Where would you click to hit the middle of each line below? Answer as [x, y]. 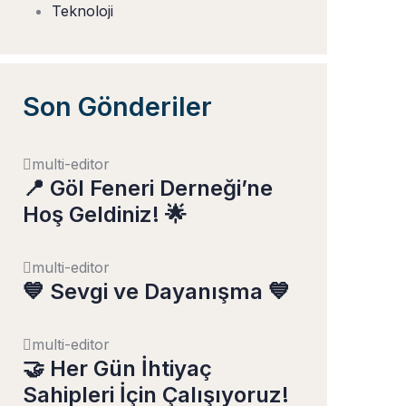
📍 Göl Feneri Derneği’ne [148, 188]
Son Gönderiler [117, 106]
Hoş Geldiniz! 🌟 [105, 214]
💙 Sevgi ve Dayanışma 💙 [156, 291]
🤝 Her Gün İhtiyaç [117, 368]
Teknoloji [82, 11]
